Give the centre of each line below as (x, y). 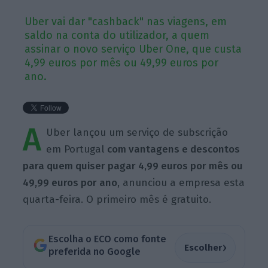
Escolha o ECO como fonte (107, 239)
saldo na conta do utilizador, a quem (117, 35)
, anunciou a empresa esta (181, 182)
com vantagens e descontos (173, 149)
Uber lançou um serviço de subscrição (137, 132)
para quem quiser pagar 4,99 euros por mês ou (133, 166)
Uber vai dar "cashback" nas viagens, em (126, 21)
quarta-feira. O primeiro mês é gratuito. (117, 199)
